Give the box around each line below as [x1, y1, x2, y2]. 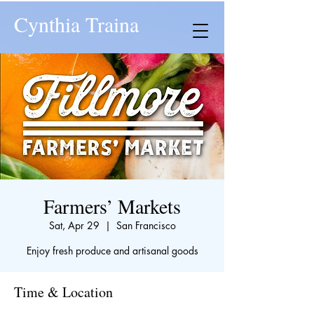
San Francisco [116, 219, 176, 232]
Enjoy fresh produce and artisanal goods [26, 244, 198, 257]
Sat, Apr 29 [48, 219, 100, 232]
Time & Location [14, 282, 113, 301]
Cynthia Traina [14, 10, 139, 38]
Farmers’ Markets [43, 193, 181, 219]
